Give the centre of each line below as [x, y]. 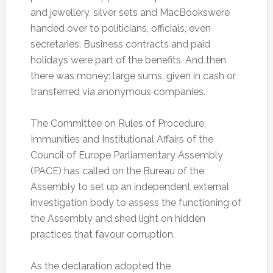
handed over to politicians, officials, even [120, 29]
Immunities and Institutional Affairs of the [122, 140]
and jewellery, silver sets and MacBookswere [130, 13]
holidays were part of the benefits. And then [128, 60]
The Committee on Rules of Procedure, [118, 124]
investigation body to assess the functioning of [136, 203]
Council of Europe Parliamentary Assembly [126, 155]
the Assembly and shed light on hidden [118, 219]
